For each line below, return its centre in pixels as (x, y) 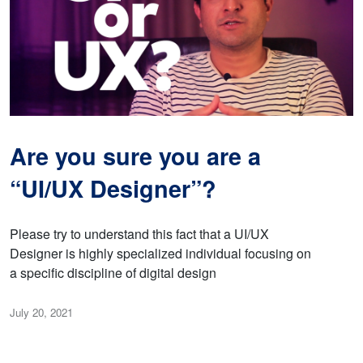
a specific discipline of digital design (113, 272)
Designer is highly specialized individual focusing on (160, 253)
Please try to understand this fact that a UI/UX (139, 233)
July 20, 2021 (41, 312)
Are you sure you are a (135, 156)
